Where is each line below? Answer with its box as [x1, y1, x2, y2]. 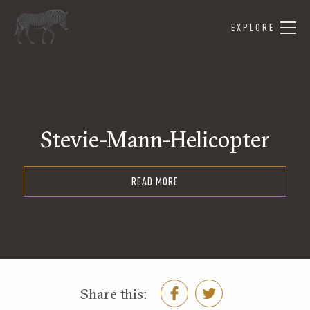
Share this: [80, 284, 147, 302]
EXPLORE [231, 21, 275, 33]
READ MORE [131, 175, 179, 188]
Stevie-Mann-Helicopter [40, 126, 270, 153]
